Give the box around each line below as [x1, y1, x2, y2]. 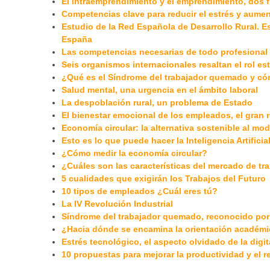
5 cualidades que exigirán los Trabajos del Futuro [61, 174, 266, 184]
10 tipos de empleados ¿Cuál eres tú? [61, 186, 218, 196]
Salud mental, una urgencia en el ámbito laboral [61, 85, 258, 95]
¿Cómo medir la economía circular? [61, 148, 207, 159]
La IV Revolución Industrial [61, 199, 173, 209]
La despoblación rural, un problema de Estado [61, 98, 253, 108]
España [61, 34, 92, 45]
